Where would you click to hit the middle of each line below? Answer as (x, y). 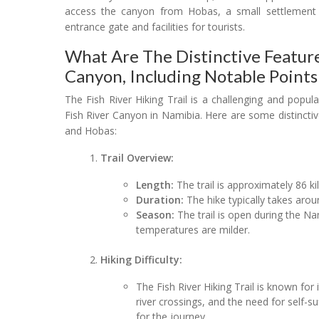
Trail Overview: (137, 157)
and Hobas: (91, 130)
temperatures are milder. (193, 229)
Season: (156, 214)
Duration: (160, 199)
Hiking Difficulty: (142, 259)
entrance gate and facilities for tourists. (155, 26)
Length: (155, 184)
